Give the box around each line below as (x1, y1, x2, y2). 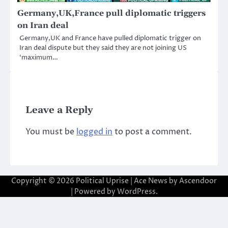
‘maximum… (19, 52, 58, 62)
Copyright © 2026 (11, 176, 76, 186)
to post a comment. (112, 126, 192, 137)
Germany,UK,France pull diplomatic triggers (17, 8, 206, 18)
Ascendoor (179, 176, 217, 186)
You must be (25, 126, 76, 137)
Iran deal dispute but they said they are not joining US (19, 43, 187, 52)
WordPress (117, 186, 156, 196)
